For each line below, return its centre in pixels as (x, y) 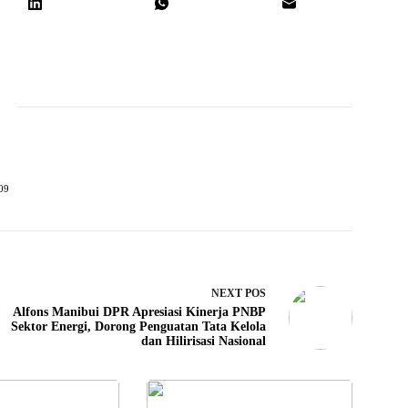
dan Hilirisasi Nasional (203, 342)
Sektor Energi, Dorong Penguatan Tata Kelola (138, 327)
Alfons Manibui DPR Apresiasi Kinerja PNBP (139, 312)
